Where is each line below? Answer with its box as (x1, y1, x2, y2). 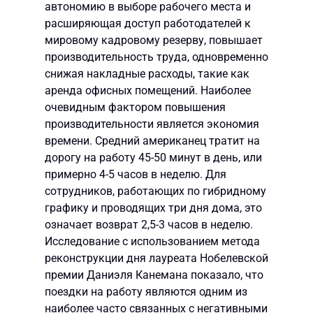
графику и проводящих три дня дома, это (45, 201, 262, 214)
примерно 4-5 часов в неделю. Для (45, 167, 226, 181)
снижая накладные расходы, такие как (45, 66, 249, 80)
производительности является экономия (45, 117, 259, 131)
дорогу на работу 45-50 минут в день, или (45, 150, 262, 164)
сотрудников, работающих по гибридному (45, 184, 266, 198)
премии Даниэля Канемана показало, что (45, 268, 263, 282)
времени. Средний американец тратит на (45, 133, 260, 147)
